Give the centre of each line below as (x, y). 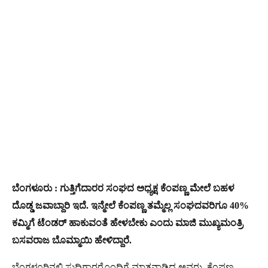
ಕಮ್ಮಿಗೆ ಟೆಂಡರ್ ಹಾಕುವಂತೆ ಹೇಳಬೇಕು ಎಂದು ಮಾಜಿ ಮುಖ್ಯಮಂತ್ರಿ (127, 223)
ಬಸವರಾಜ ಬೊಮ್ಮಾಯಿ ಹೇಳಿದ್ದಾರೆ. (72, 240)
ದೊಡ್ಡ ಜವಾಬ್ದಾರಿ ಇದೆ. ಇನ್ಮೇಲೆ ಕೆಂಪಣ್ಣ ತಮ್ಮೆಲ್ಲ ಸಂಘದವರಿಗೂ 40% (130, 205)
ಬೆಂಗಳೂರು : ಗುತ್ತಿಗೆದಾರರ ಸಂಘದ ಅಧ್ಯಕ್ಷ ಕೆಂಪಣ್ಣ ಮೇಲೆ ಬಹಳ (123, 188)
